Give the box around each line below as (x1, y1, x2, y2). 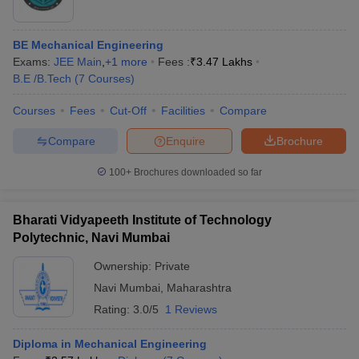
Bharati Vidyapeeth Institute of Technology (13, 213, 272, 227)
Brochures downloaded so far (131, 167, 262, 178)
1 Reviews (165, 303, 217, 316)
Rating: (94, 303, 133, 316)
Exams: (13, 55, 54, 68)
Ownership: (94, 260, 155, 272)
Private (155, 260, 190, 272)
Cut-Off (110, 104, 147, 117)
